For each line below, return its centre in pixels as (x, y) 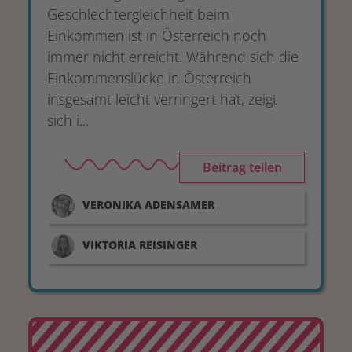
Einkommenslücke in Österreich (149, 78)
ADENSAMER (180, 205)
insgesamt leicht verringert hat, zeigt (162, 99)
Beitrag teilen (242, 167)
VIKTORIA (109, 245)
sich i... (68, 120)
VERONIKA (112, 205)
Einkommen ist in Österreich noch (157, 35)
